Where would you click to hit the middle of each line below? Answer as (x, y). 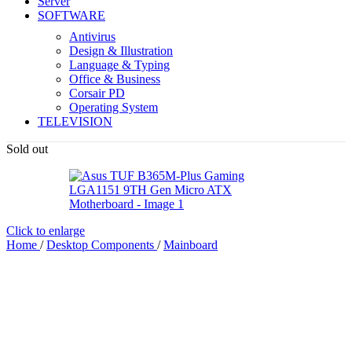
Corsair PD (97, 93)
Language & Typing (119, 64)
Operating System (114, 107)
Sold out (27, 148)
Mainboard (191, 244)
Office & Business (115, 79)
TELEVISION (75, 121)
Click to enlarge (46, 230)
